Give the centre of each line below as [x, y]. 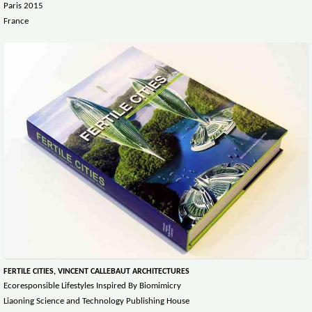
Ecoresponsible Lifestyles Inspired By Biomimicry [92, 286]
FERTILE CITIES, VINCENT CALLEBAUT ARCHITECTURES [96, 271]
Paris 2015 [23, 6]
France [16, 22]
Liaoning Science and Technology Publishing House [96, 301]
